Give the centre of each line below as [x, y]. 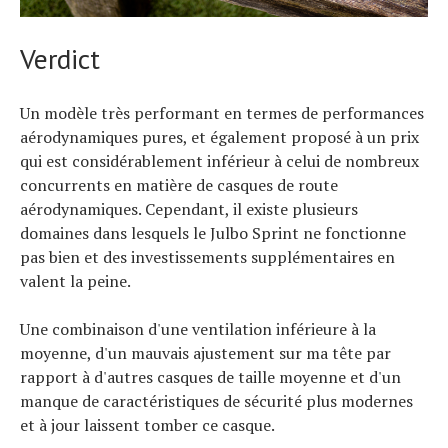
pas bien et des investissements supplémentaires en [207, 257]
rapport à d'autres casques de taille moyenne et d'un [210, 377]
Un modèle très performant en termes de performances [222, 113]
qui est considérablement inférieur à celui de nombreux [219, 161]
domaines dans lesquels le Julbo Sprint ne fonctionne [213, 233]
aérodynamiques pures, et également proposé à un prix [219, 137]
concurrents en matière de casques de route [179, 185]
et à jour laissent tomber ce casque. [147, 425]
